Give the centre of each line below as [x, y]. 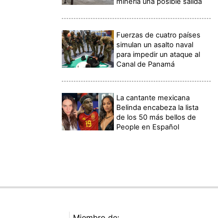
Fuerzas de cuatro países [159, 35]
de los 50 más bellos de [156, 118]
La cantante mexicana [153, 98]
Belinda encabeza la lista [158, 108]
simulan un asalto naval [155, 45]
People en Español [148, 127]
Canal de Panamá [146, 64]
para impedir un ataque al [158, 55]
